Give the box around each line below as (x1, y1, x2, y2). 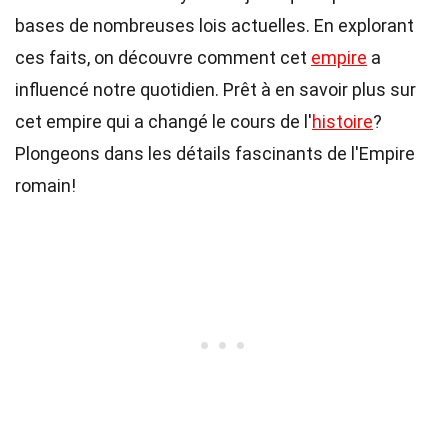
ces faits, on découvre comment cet (15, 47, 311, 68)
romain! (15, 175, 76, 196)
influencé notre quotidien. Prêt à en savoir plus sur (15, 79, 416, 100)
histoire (312, 111, 373, 132)
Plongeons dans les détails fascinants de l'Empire (15, 143, 415, 164)
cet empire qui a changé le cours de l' (15, 111, 312, 132)
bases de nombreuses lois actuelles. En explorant (15, 15, 414, 36)
